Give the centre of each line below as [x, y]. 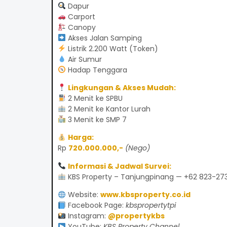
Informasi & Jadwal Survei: [119, 166]
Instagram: [87, 216]
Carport [80, 16]
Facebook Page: [96, 205]
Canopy [81, 27]
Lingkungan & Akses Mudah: [122, 87]
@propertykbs [136, 216]
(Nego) [137, 148]
